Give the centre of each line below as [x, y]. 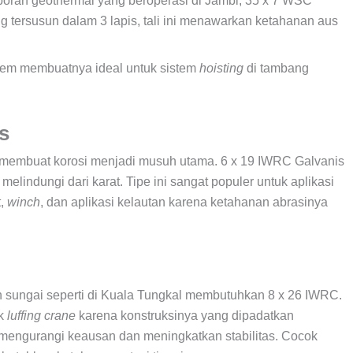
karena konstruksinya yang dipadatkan [185, 315]
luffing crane [41, 315]
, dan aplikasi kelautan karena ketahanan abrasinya [184, 202]
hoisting [221, 68]
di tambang [276, 68]
